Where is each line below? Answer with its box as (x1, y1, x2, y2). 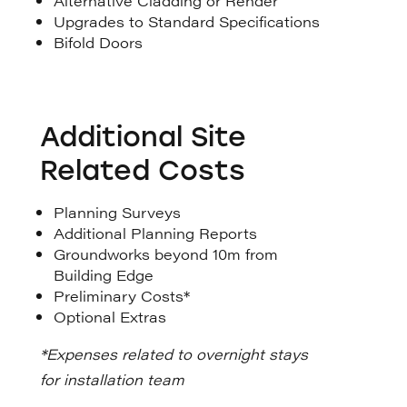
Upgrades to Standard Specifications (54, 10, 321, 32)
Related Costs (40, 153, 246, 187)
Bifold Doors (54, 31, 144, 53)
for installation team (40, 368, 185, 390)
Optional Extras (54, 305, 167, 327)
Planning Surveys (54, 201, 182, 223)
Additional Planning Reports (54, 222, 258, 243)
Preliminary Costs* (54, 284, 191, 306)
